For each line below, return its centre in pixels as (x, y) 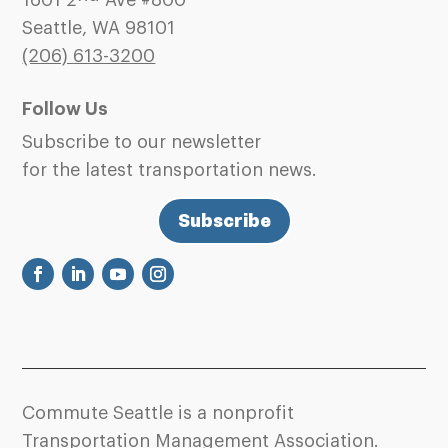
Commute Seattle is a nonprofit (158, 412)
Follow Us (65, 109)
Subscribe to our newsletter (142, 142)
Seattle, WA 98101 (99, 28)
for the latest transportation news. (170, 170)
